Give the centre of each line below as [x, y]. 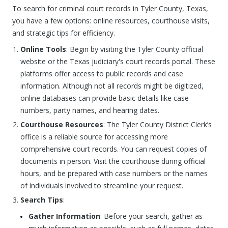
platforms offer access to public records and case [102, 74]
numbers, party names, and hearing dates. [90, 110]
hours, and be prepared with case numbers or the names [114, 173]
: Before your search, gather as [151, 216]
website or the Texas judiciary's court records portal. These [118, 61]
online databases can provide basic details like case [105, 98]
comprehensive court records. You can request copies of [113, 149]
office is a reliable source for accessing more [94, 137]
